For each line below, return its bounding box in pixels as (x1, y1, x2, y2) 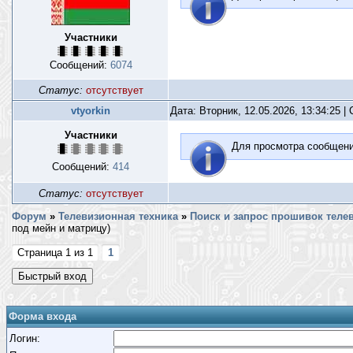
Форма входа (9, 310, 76, 322)
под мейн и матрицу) (12, 222, 110, 234)
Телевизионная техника (58, 210, 178, 222)
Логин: (9, 333, 40, 344)
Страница (17, 247, 65, 258)
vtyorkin (71, 105, 110, 117)
